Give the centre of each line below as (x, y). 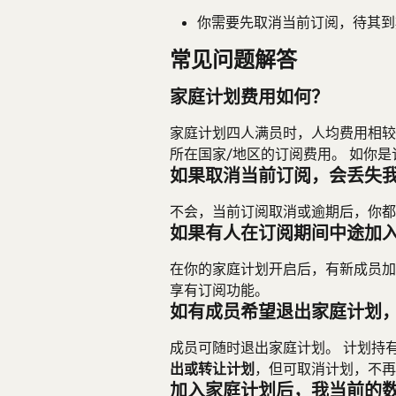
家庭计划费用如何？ (249, 97)
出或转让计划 (212, 369)
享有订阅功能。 (219, 291)
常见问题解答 (233, 60)
